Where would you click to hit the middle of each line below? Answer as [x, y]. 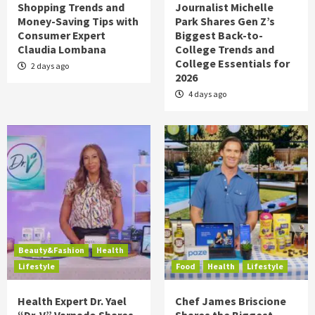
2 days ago [49, 66]
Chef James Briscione [231, 301]
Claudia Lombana [62, 49]
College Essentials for [232, 63]
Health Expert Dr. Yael [72, 301]
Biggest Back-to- [219, 35]
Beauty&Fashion [51, 250]
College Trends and [225, 49]
